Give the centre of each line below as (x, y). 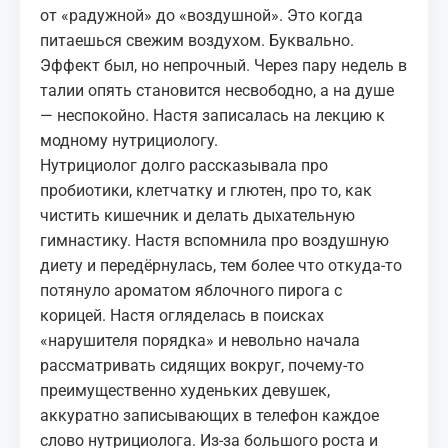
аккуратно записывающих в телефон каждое (209, 415)
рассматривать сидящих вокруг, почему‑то (202, 365)
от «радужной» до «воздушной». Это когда (201, 15)
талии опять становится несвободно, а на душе (217, 90)
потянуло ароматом (117, 290)
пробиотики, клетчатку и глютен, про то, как (206, 190)
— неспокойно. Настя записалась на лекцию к (212, 115)
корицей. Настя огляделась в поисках (182, 315)
